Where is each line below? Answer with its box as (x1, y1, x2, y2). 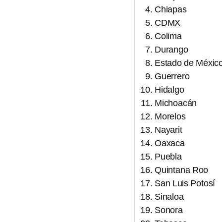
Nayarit (155, 125, 182, 135)
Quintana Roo (155, 165, 209, 175)
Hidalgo (155, 85, 184, 95)
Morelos (155, 111, 186, 121)
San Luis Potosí (155, 178, 216, 188)
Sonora (155, 205, 183, 215)
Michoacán (155, 98, 197, 108)
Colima (155, 31, 182, 41)
